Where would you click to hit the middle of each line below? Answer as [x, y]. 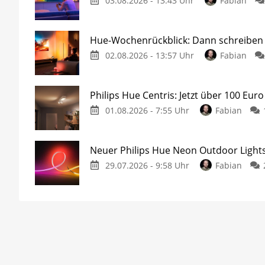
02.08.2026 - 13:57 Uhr [149, 56]
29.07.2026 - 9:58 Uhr [147, 166]
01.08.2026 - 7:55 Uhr [147, 111]
